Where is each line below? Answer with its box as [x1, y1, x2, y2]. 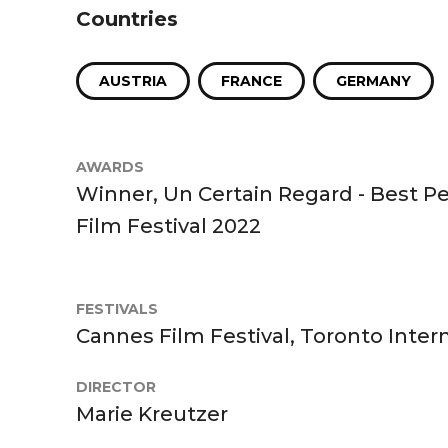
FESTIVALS [76, 299, 158, 318]
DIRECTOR [76, 377, 156, 396]
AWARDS [76, 157, 144, 176]
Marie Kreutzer [76, 401, 228, 426]
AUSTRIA [99, 71, 167, 90]
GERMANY [336, 71, 411, 90]
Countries [76, 6, 178, 31]
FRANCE [221, 71, 282, 90]
